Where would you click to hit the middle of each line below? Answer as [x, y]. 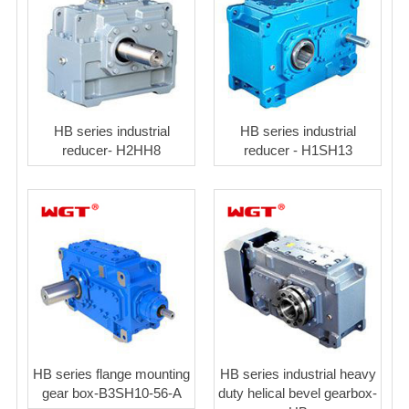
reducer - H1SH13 [298, 151]
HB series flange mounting [111, 374]
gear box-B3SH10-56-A [111, 393]
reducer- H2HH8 [111, 151]
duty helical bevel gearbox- [298, 393]
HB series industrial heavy [298, 374]
